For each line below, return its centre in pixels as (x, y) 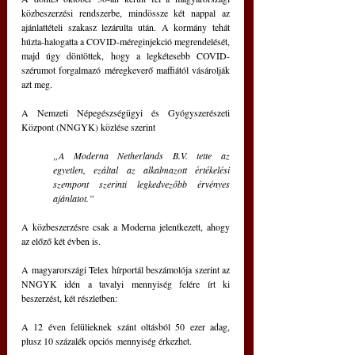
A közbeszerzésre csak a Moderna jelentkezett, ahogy (126, 226)
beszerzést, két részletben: (69, 298)
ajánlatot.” (74, 198)
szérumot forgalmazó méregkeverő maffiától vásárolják (126, 69)
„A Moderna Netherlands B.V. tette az (141, 155)
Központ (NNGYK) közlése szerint (88, 126)
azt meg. (37, 84)
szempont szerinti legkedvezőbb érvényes (141, 183)
